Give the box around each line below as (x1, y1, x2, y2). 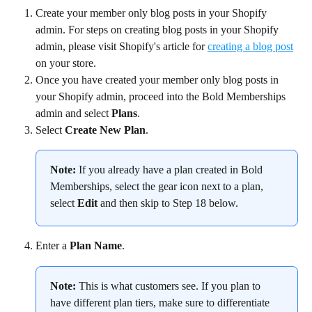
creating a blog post (208, 40, 293, 52)
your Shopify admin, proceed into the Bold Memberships (36, 90, 288, 102)
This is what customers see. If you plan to (76, 279, 263, 292)
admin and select (36, 107, 111, 119)
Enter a (36, 240, 70, 252)
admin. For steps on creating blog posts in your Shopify (36, 23, 281, 36)
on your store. (36, 56, 96, 69)
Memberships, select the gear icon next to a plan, (50, 180, 266, 193)
